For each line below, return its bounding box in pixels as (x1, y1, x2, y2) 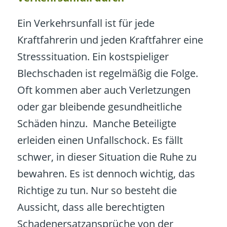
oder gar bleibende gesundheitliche (17, 100, 182, 114)
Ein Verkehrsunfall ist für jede (17, 16, 155, 30)
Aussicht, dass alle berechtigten (17, 200, 165, 214)
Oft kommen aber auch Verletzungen (17, 83, 191, 97)
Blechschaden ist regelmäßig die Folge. (17, 66, 198, 81)
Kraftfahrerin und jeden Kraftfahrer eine (17, 33, 203, 47)
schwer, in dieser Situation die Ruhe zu (17, 150, 197, 164)
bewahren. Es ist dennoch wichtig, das (17, 167, 195, 181)
